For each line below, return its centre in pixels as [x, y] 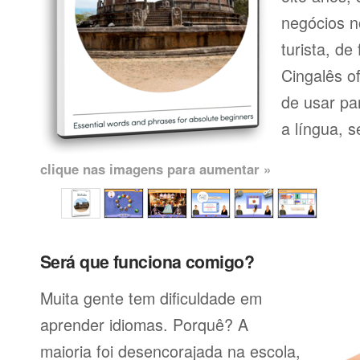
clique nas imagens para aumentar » [155, 169]
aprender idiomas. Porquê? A [144, 324]
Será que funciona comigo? [147, 262]
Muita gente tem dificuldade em [151, 298]
